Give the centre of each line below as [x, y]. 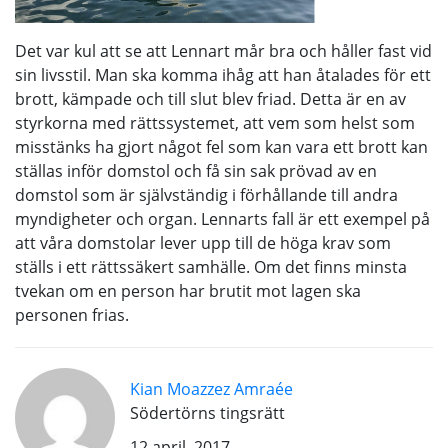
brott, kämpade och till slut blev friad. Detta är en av [210, 98]
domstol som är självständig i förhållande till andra [206, 194]
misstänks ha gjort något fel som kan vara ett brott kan [221, 146]
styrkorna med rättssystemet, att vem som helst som [215, 122]
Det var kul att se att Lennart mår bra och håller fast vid [223, 50]
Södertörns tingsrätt [207, 412]
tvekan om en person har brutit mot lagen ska [188, 290]
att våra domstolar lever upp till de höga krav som [203, 242]
